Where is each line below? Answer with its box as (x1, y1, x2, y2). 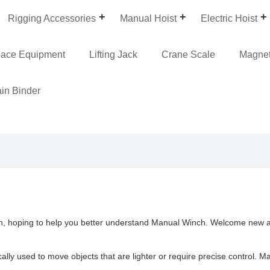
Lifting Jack (89, 49, 138, 60)
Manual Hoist (120, 13, 177, 24)
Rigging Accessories (8, 13, 96, 24)
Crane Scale (162, 49, 216, 60)
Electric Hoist (201, 13, 258, 24)
